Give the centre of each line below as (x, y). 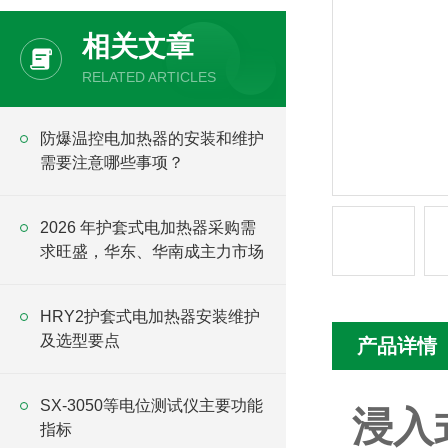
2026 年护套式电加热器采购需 (148, 227)
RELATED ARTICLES (149, 77)
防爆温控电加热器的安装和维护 (152, 138)
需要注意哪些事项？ (112, 162)
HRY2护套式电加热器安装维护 (150, 316)
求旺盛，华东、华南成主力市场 (152, 251)
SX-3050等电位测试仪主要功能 (151, 405)
